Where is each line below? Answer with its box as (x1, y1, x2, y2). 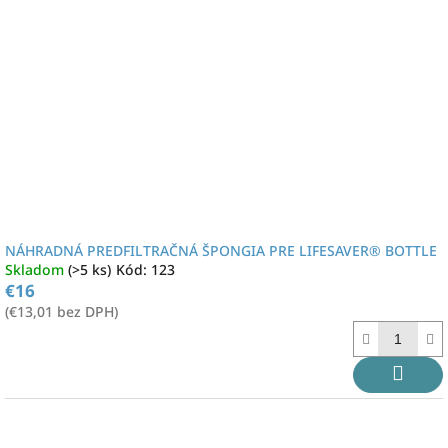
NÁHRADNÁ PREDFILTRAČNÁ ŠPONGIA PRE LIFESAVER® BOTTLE (5, 241, 437, 260)
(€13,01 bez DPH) (5, 302, 118, 321)
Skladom (5, 260, 68, 279)
